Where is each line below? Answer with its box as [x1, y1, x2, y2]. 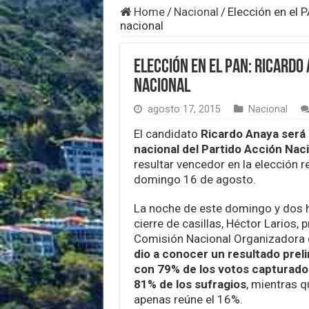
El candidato [133, 127, 201, 141]
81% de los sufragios [133, 277, 246, 292]
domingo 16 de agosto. [133, 172, 256, 187]
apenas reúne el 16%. [133, 292, 243, 307]
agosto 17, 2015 [147, 103, 221, 116]
